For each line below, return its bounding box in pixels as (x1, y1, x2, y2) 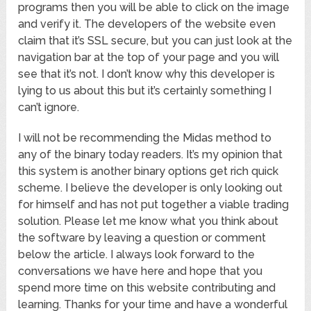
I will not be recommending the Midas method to (18, 131, 272, 145)
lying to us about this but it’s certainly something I (18, 84, 272, 98)
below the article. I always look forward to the (18, 248, 255, 262)
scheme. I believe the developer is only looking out (18, 181, 283, 195)
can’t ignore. (18, 101, 80, 115)
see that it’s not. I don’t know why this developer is (18, 67, 276, 81)
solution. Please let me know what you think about (18, 215, 279, 228)
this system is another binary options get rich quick (18, 165, 279, 178)
